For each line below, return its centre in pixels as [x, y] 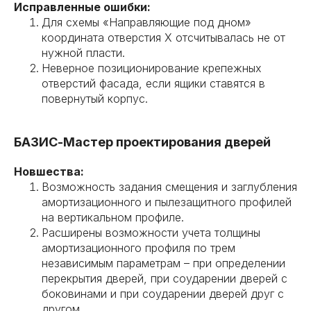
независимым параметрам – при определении [163, 263]
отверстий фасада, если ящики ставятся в [153, 83]
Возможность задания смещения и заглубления [169, 187]
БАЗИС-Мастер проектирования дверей [142, 142]
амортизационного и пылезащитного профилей [167, 202]
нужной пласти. [83, 53]
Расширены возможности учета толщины [151, 233]
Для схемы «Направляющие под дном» [146, 22]
